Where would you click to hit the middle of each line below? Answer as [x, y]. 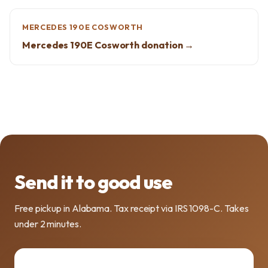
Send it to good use [93, 182]
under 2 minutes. [48, 224]
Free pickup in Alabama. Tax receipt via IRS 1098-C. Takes [132, 208]
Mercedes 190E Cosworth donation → [108, 45]
